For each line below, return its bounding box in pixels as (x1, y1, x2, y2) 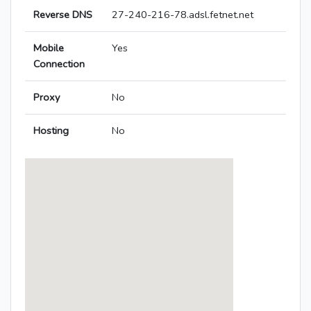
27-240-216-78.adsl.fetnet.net (112, 8, 253, 22)
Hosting (33, 124, 69, 138)
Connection (33, 57, 85, 72)
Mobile (33, 41, 64, 56)
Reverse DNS (33, 8, 92, 22)
